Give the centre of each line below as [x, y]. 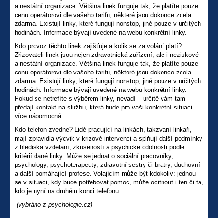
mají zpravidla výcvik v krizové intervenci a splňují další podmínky [109, 139]
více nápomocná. [39, 116]
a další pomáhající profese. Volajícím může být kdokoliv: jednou [105, 174]
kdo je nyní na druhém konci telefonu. [68, 191]
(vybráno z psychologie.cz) [54, 205]
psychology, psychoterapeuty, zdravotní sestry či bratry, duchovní [107, 165]
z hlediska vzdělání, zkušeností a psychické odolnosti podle [100, 147]
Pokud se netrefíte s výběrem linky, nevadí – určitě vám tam [100, 99]
